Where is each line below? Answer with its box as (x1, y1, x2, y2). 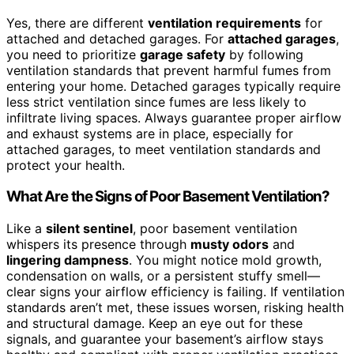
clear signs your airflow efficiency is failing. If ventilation (6, 284, 345, 300)
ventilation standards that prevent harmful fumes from (6, 62, 331, 78)
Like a (6, 220, 46, 237)
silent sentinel (46, 220, 133, 237)
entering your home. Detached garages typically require (6, 77, 341, 94)
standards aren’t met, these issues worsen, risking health (6, 299, 344, 316)
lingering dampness (6, 252, 129, 269)
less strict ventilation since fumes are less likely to (6, 93, 307, 110)
